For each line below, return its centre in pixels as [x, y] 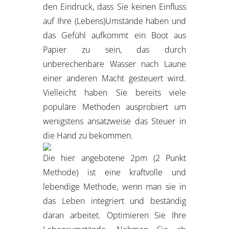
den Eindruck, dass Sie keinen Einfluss [114, 7]
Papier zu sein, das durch [114, 50]
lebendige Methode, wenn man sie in [114, 187]
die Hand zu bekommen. [88, 135]
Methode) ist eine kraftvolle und [114, 172]
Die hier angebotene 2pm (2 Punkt [114, 158]
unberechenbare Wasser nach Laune [114, 64]
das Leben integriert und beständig [114, 201]
